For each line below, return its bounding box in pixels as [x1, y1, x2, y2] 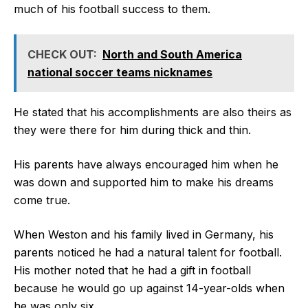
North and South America [102, 47, 242, 61]
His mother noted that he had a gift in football [14, 263, 251, 277]
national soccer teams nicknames [27, 65, 212, 79]
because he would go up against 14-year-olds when [14, 280, 285, 295]
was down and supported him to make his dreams [14, 175, 274, 189]
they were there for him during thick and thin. [14, 122, 251, 137]
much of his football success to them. [14, 1, 214, 16]
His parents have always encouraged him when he [14, 157, 278, 171]
